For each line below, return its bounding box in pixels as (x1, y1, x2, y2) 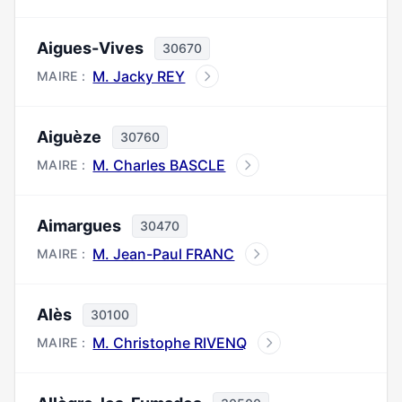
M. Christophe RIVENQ (92, 334, 248, 352)
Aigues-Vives (37, 39, 144, 57)
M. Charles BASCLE (92, 156, 226, 174)
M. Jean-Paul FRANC (92, 245, 235, 263)
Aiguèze (37, 127, 101, 146)
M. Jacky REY (92, 67, 186, 85)
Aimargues (37, 216, 121, 235)
